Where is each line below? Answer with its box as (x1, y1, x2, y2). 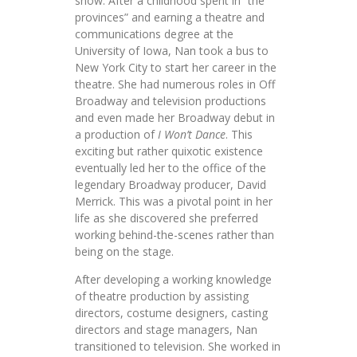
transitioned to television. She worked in (75, 338, 280, 354)
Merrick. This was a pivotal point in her (75, 193, 273, 209)
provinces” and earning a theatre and (75, 9, 265, 25)
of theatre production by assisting (75, 288, 249, 304)
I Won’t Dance (158, 126, 226, 142)
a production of (75, 126, 158, 142)
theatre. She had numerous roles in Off (75, 76, 275, 92)
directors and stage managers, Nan (75, 321, 257, 337)
